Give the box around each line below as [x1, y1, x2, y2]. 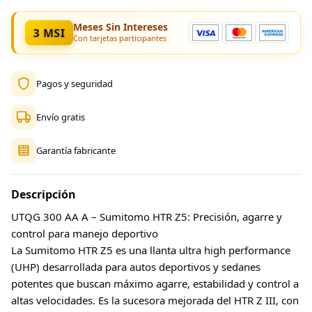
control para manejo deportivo [11, 226, 158, 241]
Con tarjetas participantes [72, 33, 166, 44]
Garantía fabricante [36, 143, 116, 157]
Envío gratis [36, 110, 85, 123]
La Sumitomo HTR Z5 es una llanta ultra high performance [11, 243, 290, 258]
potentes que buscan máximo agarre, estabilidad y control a [11, 276, 299, 291]
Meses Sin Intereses [72, 20, 168, 34]
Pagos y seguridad [36, 77, 113, 90]
